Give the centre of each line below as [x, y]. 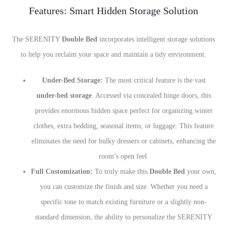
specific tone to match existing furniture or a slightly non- [124, 202]
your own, [201, 172]
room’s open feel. [124, 156]
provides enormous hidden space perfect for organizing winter [124, 111]
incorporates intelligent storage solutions [156, 39]
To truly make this [121, 172]
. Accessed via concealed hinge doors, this [151, 96]
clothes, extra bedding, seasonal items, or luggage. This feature [124, 126]
